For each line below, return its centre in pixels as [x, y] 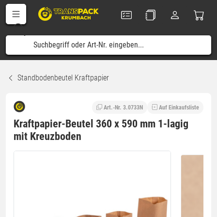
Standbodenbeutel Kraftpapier [63, 78]
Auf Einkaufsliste [179, 107]
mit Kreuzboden [47, 136]
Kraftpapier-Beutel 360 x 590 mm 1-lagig [101, 124]
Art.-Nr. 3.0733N [123, 107]
